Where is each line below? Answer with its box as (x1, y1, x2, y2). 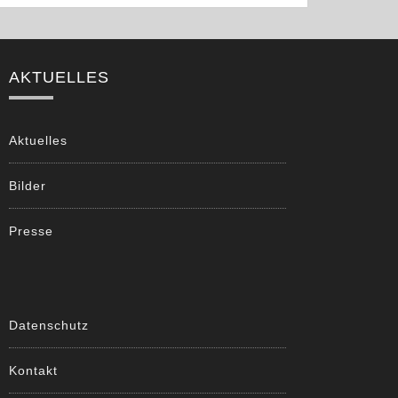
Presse (9, 224, 53, 239)
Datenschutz (9, 318, 89, 333)
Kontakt (9, 363, 58, 378)
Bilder (9, 179, 46, 194)
